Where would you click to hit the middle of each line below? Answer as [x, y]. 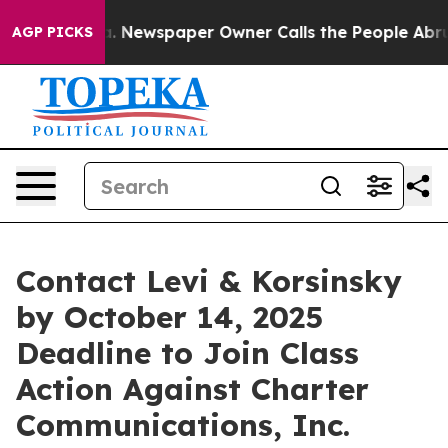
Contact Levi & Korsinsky [209, 281]
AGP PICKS [52, 32]
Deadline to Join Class [187, 353]
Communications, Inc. [183, 425]
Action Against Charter [192, 389]
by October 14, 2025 [169, 317]
